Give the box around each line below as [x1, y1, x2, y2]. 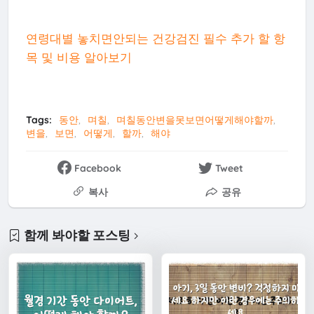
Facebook [74, 162, 122, 175]
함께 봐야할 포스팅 [24, 228, 131, 243]
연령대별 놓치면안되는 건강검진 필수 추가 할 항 [25, 31, 285, 46]
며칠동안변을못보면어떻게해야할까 [116, 114, 273, 127]
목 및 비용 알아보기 [25, 50, 132, 65]
